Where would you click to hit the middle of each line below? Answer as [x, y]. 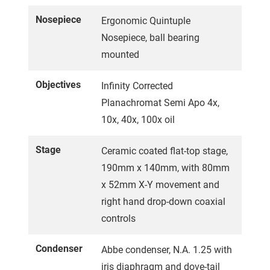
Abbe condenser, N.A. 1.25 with [167, 250]
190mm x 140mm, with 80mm [165, 168]
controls [118, 218]
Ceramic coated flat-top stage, [165, 151]
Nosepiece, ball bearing [150, 37]
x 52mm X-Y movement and [160, 184]
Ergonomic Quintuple [146, 20]
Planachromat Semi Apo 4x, [160, 102]
